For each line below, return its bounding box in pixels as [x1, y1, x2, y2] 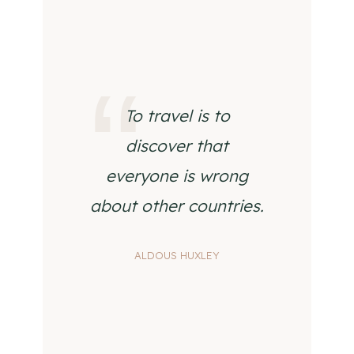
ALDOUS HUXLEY [134, 249, 220, 262]
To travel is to [124, 105, 230, 126]
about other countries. [90, 195, 264, 216]
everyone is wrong [106, 165, 248, 186]
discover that [126, 135, 228, 156]
